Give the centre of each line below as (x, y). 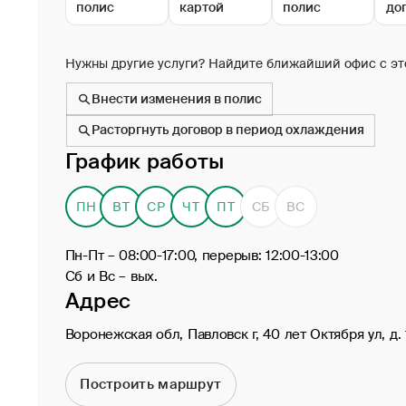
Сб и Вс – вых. (111, 276)
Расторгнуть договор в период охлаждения (227, 130)
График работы (145, 162)
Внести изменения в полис (176, 99)
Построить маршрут (151, 384)
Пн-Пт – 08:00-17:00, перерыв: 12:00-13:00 (202, 255)
